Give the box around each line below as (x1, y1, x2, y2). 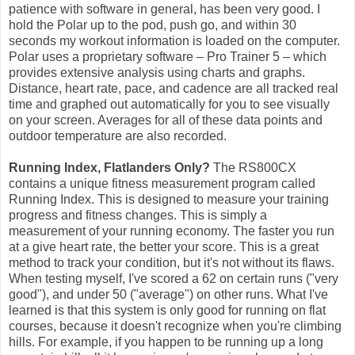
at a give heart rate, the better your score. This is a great (9, 239, 319, 254)
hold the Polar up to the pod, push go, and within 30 (9, 17, 296, 32)
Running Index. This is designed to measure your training (9, 192, 329, 206)
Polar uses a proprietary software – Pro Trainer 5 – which (9, 49, 326, 63)
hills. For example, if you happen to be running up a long (9, 334, 323, 349)
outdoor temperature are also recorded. (9, 128, 227, 143)
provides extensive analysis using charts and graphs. (9, 65, 305, 79)
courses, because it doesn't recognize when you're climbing (9, 319, 342, 333)
